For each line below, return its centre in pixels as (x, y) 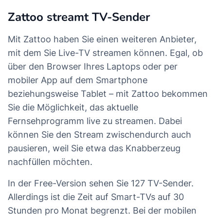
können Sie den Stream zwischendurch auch (100, 134)
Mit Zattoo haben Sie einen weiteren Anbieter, (102, 39)
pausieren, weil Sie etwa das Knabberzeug (94, 148)
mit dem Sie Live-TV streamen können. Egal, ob (105, 53)
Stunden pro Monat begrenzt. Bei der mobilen (102, 210)
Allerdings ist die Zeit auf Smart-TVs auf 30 (96, 197)
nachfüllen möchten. (50, 162)
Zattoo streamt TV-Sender (79, 17)
